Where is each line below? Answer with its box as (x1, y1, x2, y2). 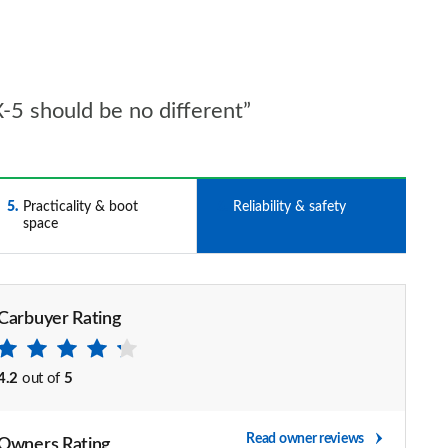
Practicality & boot (22, 200, 138, 214)
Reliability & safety (232, 200, 346, 214)
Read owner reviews (246, 432, 364, 446)
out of (21, 371, 61, 386)
